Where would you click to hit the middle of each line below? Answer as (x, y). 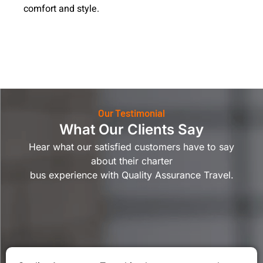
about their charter (131, 161)
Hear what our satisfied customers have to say (131, 147)
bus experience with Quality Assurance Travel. (131, 175)
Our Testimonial (131, 113)
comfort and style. (61, 9)
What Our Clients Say (131, 130)
